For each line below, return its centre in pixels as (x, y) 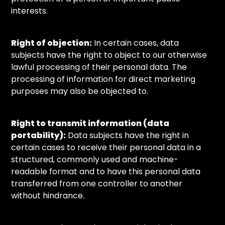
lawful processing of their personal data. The (99, 67)
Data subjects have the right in (128, 135)
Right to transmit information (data (90, 123)
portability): (39, 135)
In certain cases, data (136, 43)
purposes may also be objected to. (80, 91)
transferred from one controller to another (97, 184)
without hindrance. (48, 196)
